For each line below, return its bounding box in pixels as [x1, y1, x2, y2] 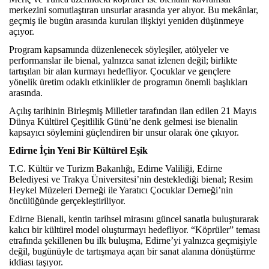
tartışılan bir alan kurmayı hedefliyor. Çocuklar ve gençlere [9, 65, 231, 76]
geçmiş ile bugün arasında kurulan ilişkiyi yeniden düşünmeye [9, 15, 244, 26]
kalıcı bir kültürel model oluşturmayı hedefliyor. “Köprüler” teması [9, 224, 260, 235]
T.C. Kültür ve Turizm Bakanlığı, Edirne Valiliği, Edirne [9, 163, 222, 174]
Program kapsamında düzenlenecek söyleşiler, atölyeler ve [9, 44, 229, 55]
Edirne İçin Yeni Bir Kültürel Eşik [9, 145, 148, 156]
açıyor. [9, 26, 34, 37]
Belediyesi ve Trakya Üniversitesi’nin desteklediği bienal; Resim [9, 174, 253, 184]
